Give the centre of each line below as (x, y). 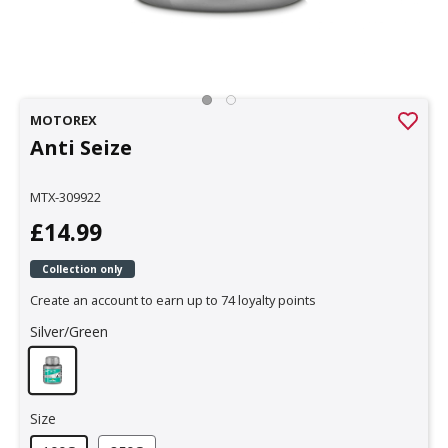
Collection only (82, 268)
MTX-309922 (65, 196)
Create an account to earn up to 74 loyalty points (173, 299)
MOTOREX (63, 119)
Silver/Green (69, 331)
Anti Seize (81, 146)
